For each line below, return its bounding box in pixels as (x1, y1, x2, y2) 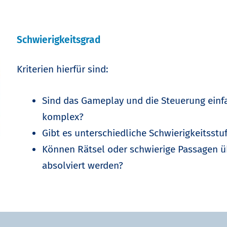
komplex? (42, 110, 84, 123)
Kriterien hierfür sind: (17, 63, 109, 75)
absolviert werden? (42, 159, 124, 171)
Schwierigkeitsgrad (17, 33, 101, 46)
